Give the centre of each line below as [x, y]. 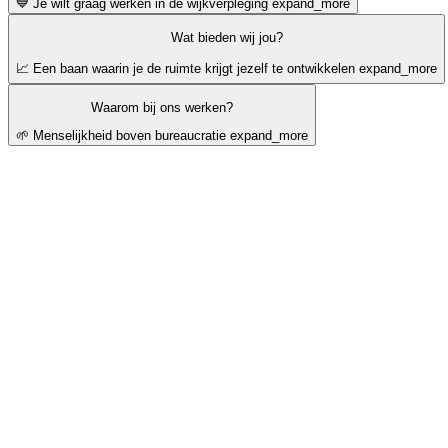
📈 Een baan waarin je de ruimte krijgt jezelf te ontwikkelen [185, 68]
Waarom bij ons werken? [162, 108]
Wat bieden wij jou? [226, 38]
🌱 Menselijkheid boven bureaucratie [121, 136]
